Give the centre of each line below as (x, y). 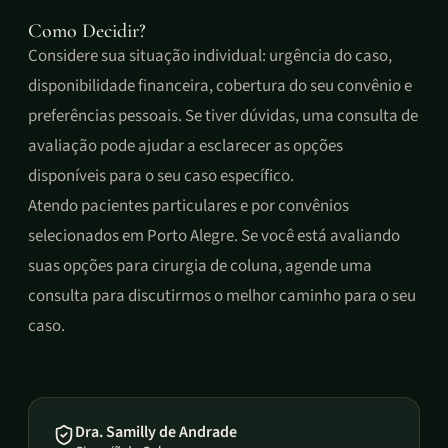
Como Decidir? (87, 31)
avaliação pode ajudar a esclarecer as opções (185, 146)
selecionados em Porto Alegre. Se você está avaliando (214, 236)
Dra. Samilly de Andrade (156, 432)
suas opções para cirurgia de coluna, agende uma (200, 266)
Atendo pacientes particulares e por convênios (188, 206)
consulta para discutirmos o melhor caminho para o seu (222, 296)
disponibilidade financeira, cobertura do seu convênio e (220, 86)
